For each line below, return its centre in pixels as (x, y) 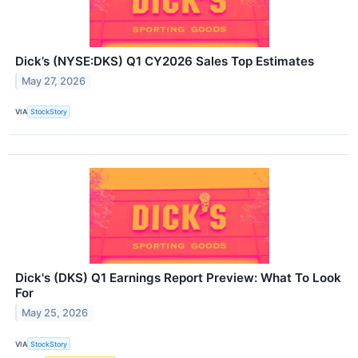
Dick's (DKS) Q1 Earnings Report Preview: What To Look (178, 278)
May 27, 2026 (54, 81)
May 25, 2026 (55, 312)
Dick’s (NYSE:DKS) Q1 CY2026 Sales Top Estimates (165, 61)
